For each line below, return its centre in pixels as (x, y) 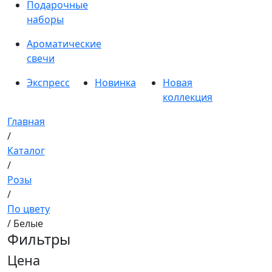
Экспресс (48, 83)
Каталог (26, 151)
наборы (45, 19)
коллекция (188, 97)
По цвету (29, 209)
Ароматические (64, 44)
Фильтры (39, 239)
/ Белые (25, 223)
